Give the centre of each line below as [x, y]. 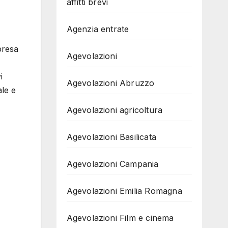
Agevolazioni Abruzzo [110, 83]
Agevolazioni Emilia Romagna [124, 191]
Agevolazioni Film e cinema [120, 218]
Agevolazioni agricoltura [115, 110]
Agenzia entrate [98, 29]
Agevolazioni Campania [112, 164]
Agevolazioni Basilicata [111, 137]
